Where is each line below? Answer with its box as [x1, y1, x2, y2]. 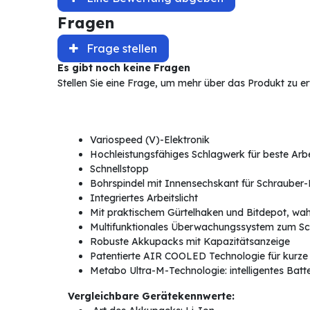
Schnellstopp [89, 163, 149, 176]
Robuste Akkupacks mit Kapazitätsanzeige [89, 235, 290, 248]
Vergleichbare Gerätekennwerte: [67, 290, 235, 303]
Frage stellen [86, 42, 157, 56]
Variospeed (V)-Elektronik [89, 134, 210, 147]
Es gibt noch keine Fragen [57, 62, 190, 75]
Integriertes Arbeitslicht [89, 192, 198, 205]
